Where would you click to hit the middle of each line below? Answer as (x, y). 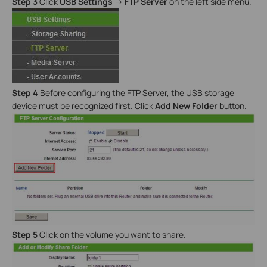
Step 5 (25, 234)
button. (232, 105)
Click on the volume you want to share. (112, 234)
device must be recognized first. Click (83, 105)
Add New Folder (186, 105)
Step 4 (26, 92)
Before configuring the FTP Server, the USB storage (137, 92)
